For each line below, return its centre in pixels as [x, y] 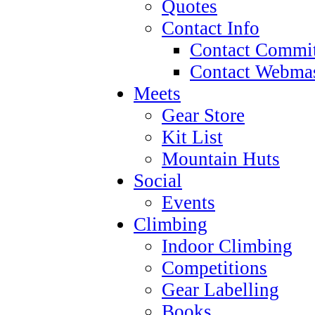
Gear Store [203, 115]
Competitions [214, 268]
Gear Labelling [220, 290]
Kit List [192, 137]
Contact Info [211, 28]
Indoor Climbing [227, 246]
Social [158, 181]
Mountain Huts [221, 159]
